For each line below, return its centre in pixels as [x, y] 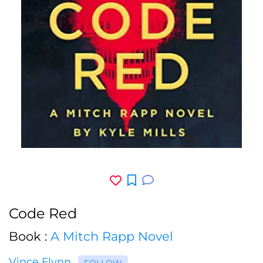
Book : [30, 236]
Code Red [43, 213]
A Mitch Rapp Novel [112, 236]
